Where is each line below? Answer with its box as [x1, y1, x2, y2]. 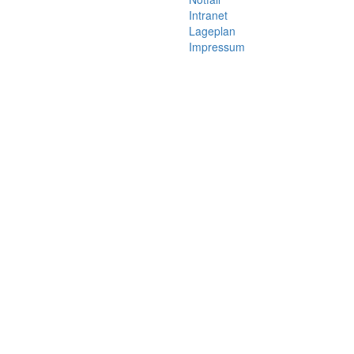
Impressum [189, 39, 245, 55]
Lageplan [189, 23, 235, 40]
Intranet [189, 7, 228, 24]
